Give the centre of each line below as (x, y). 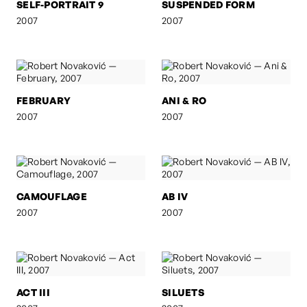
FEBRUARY (44, 100)
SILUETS (183, 292)
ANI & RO (184, 100)
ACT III (33, 292)
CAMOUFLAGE (52, 196)
